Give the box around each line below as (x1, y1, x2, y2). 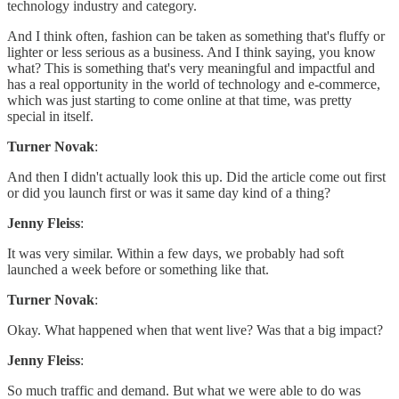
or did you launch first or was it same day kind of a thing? (7, 185, 330, 201)
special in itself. (7, 109, 94, 125)
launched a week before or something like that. (7, 262, 269, 278)
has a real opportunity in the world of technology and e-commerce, (7, 77, 380, 93)
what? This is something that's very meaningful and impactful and (7, 61, 375, 77)
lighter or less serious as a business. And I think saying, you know (7, 45, 376, 61)
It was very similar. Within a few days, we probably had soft (7, 246, 344, 262)
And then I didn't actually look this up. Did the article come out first (7, 169, 386, 185)
